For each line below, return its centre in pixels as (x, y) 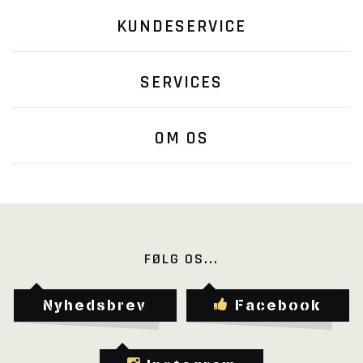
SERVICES (181, 83)
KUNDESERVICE (181, 27)
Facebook (279, 305)
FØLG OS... (181, 259)
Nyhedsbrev (95, 305)
